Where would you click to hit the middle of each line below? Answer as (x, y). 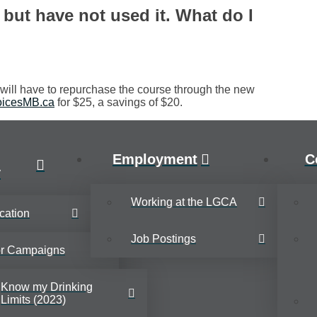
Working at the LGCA (184, 202)
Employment (155, 159)
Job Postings (163, 239)
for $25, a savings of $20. (119, 103)
